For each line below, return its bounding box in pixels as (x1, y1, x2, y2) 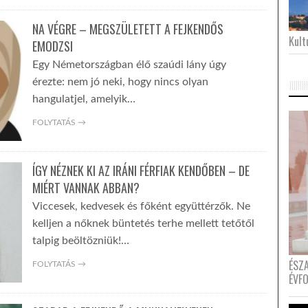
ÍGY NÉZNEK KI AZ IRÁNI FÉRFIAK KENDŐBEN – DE (32, 162, 250, 179)
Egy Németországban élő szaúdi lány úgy (32, 59, 226, 70)
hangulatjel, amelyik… (32, 93, 135, 104)
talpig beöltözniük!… (32, 235, 129, 246)
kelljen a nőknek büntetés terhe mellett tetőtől (32, 218, 254, 229)
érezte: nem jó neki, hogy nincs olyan (32, 76, 208, 87)
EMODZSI (32, 37, 73, 55)
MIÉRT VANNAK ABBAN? (32, 179, 140, 197)
